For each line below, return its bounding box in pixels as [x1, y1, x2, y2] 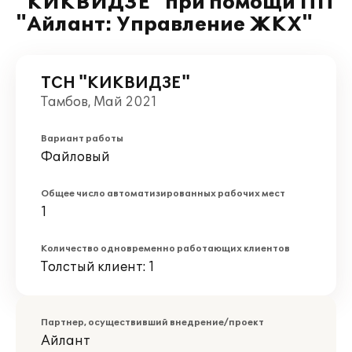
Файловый [41, 149, 110, 165]
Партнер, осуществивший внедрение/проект [41, 317, 264, 328]
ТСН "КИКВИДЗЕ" [41, 74, 190, 93]
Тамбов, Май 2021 [41, 94, 157, 110]
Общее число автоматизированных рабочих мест [41, 189, 285, 199]
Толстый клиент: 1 [41, 259, 155, 275]
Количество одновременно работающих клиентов [41, 244, 290, 254]
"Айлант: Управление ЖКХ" [16, 13, 313, 36]
